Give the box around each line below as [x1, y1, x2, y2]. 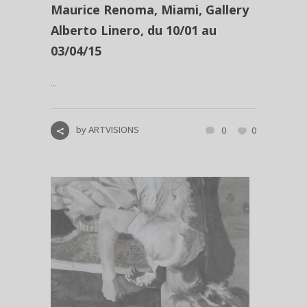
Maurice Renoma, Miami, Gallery [51, 1, 249, 19]
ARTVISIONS [88, 123, 139, 136]
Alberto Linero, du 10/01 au [51, 22, 217, 39]
